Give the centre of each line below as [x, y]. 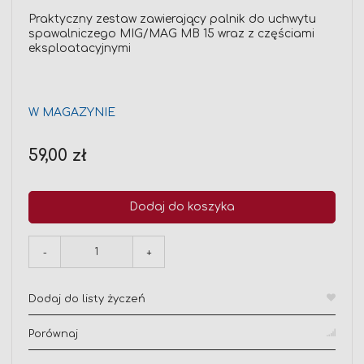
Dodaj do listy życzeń [87, 299]
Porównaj [53, 334]
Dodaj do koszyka [182, 207]
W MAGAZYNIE [72, 113]
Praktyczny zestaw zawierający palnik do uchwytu [172, 19]
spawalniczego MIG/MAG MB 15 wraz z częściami [171, 34]
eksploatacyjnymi [80, 49]
